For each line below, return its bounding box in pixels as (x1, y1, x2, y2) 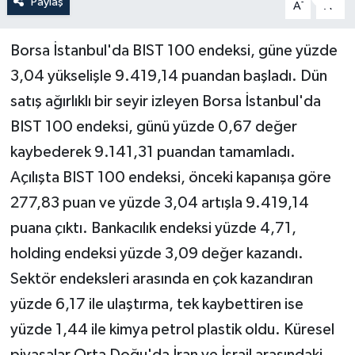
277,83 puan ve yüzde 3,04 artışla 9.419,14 (10, 195, 309, 212)
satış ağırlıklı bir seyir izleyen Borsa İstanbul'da (10, 94, 321, 110)
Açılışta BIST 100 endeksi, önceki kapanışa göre (10, 170, 331, 186)
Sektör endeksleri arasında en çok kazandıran (10, 271, 313, 288)
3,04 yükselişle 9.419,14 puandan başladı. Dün (10, 68, 327, 85)
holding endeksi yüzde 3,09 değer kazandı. (10, 246, 303, 262)
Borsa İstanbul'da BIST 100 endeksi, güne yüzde (10, 43, 338, 59)
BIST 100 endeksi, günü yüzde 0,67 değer (10, 119, 297, 136)
